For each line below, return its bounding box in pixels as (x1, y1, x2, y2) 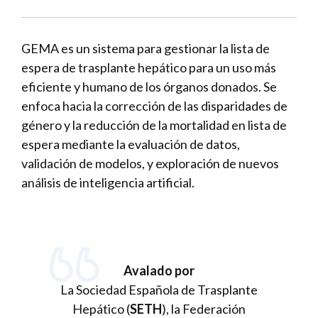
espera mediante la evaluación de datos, (21, 136, 240, 152)
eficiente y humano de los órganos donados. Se (21, 79, 277, 94)
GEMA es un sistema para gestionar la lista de (21, 40, 270, 56)
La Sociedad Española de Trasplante (60, 282, 258, 297)
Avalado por (124, 263, 194, 278)
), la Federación (162, 301, 246, 317)
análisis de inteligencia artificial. (21, 175, 194, 190)
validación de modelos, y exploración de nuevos (21, 155, 279, 171)
